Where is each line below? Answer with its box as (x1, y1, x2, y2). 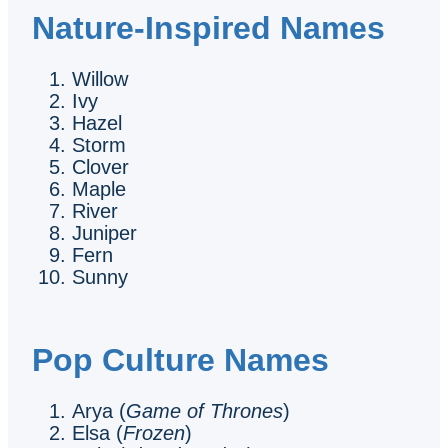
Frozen (123, 421, 185, 444)
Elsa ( (72, 421, 123, 444)
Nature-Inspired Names (32, 9, 385, 46)
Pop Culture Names (32, 341, 329, 378)
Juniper (72, 221, 137, 244)
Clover (72, 155, 129, 178)
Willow (72, 67, 128, 90)
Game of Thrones (126, 399, 283, 422)
